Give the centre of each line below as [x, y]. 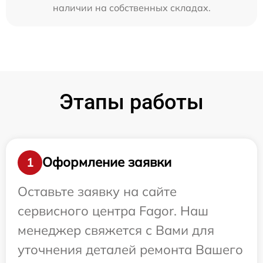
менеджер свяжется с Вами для [116, 230]
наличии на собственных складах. [131, 7]
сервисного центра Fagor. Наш [113, 210]
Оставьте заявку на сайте [97, 191]
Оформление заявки [107, 162]
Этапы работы [131, 102]
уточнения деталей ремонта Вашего [130, 249]
